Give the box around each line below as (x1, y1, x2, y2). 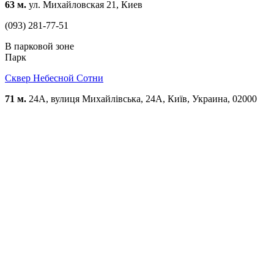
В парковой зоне (5, 41, 74, 52)
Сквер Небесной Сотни (5, 73, 103, 84)
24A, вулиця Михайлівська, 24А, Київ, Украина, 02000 (26, 94, 257, 105)
